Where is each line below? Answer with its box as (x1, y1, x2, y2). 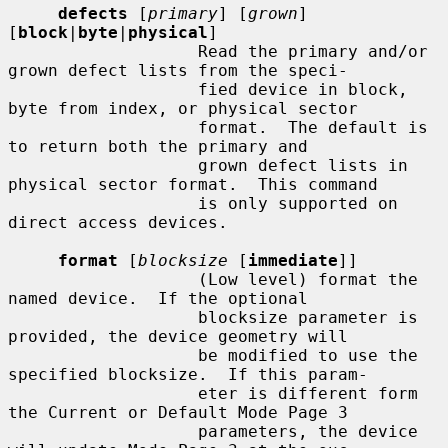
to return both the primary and (8, 136, 308, 156)
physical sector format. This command (8, 174, 378, 194)
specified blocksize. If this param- (8, 364, 368, 384)
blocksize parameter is (8, 307, 198, 327)
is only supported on (8, 193, 198, 213)
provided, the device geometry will (8, 326, 348, 346)
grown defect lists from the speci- (8, 60, 348, 80)
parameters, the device (8, 421, 198, 441)
